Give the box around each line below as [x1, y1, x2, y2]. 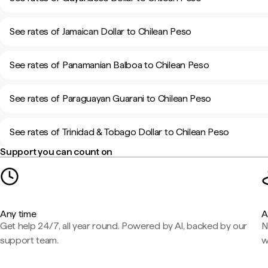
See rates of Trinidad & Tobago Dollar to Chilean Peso [10, 126, 230, 138]
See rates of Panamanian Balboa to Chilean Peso [10, 59, 209, 71]
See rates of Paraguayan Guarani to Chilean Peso [10, 93, 211, 104]
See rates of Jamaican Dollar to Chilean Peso [10, 26, 191, 37]
